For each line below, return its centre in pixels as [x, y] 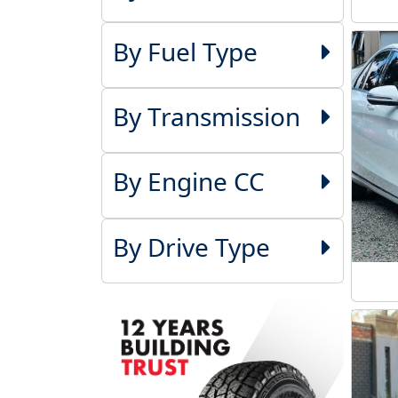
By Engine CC [188, 182]
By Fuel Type [185, 51]
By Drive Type [191, 247]
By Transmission [206, 116]
